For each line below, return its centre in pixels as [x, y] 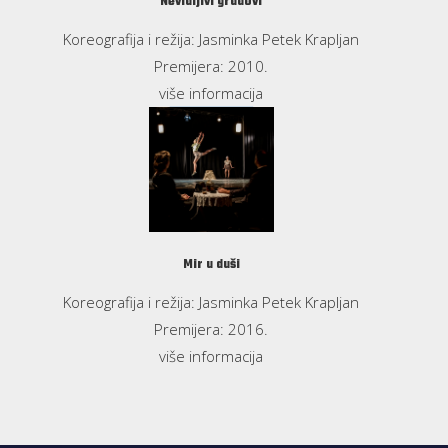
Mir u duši [211, 264]
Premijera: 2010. [211, 65]
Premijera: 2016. [211, 328]
